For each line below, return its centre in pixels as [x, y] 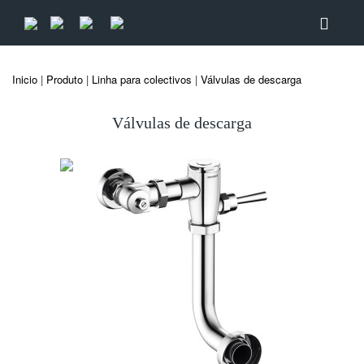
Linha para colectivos [142, 79]
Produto [65, 79]
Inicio [25, 79]
